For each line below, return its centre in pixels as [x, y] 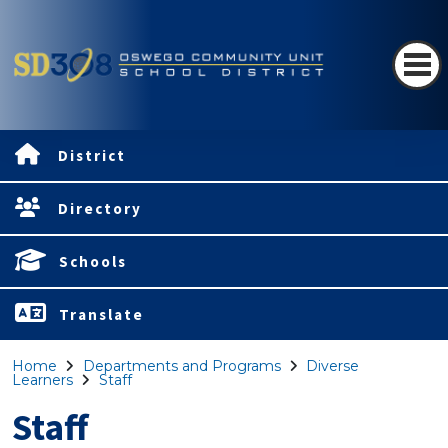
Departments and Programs [181, 366]
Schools [93, 261]
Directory [100, 208]
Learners [42, 380]
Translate [101, 314]
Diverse [332, 366]
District [92, 155]
